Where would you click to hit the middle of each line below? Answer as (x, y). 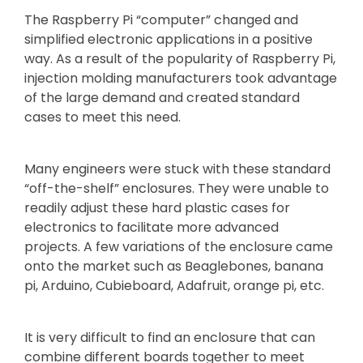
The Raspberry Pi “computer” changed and (161, 19)
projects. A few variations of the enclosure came (179, 246)
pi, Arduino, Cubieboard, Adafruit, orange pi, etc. (174, 285)
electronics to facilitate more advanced (152, 227)
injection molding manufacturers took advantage (181, 78)
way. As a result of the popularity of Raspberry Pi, (180, 58)
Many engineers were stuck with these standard (177, 169)
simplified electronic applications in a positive (169, 39)
